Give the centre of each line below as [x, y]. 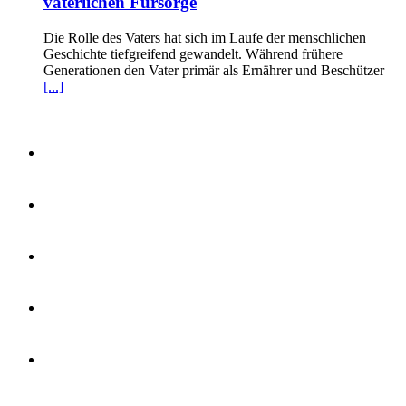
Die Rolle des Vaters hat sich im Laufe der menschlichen [205, 37]
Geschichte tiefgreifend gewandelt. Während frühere [193, 53]
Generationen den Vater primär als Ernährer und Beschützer [214, 70]
